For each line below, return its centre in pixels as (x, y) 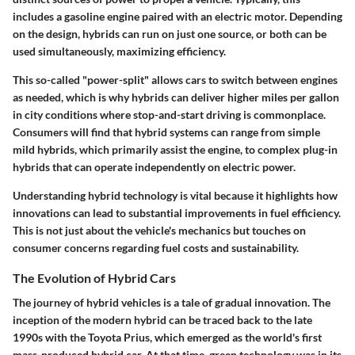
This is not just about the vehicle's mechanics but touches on (159, 230)
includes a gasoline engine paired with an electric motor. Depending (177, 16)
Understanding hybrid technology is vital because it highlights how (175, 195)
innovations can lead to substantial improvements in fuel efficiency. (177, 212)
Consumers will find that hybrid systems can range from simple (166, 132)
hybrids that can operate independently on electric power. (154, 166)
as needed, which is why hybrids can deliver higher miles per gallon (176, 97)
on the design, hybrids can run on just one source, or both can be (170, 33)
